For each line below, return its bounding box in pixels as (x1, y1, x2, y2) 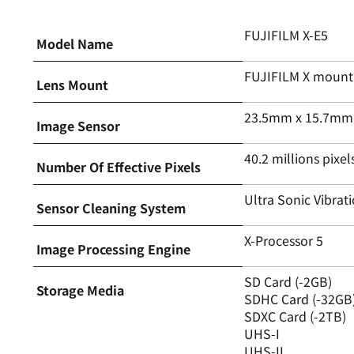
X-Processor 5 (244, 230, 324, 250)
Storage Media (36, 280, 124, 299)
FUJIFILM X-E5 (244, 24, 329, 44)
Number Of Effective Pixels (36, 156, 201, 176)
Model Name (36, 33, 113, 53)
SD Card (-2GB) (244, 271, 333, 291)
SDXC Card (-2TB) (244, 306, 347, 326)
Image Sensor (36, 115, 120, 135)
